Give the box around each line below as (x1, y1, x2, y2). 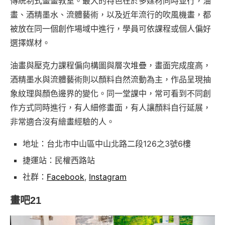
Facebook (47, 171, 84, 182)
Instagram (89, 171, 127, 182)
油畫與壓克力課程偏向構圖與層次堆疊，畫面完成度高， (10, 60, 211, 70)
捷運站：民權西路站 (23, 155, 95, 165)
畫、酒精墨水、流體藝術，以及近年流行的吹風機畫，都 (10, 9, 211, 20)
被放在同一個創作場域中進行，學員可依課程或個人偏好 (10, 23, 211, 34)
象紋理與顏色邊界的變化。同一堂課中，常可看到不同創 (10, 88, 211, 98)
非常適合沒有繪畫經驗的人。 (10, 116, 115, 127)
